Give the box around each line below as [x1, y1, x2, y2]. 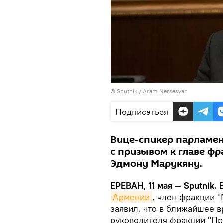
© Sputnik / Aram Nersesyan [111, 87, 188, 95]
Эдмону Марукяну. [111, 157, 202, 171]
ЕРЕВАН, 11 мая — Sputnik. [111, 180, 217, 191]
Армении [113, 191, 150, 203]
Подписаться [115, 106, 168, 117]
